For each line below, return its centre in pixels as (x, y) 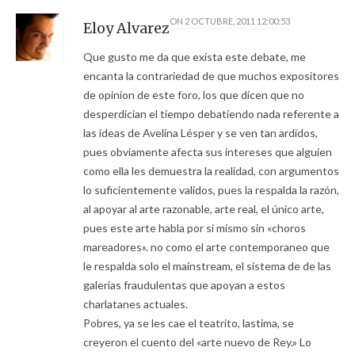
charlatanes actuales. (136, 304)
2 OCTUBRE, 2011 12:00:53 (237, 21)
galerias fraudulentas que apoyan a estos (184, 285)
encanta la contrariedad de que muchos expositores (211, 76)
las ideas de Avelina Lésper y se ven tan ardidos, (200, 133)
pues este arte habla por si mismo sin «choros (195, 228)
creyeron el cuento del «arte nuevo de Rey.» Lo (197, 342)
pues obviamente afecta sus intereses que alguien (208, 152)
